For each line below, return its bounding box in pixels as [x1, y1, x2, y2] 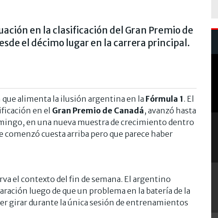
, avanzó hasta [144, 105, 196, 115]
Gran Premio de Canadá [52, 105, 144, 115]
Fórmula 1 [144, 93, 183, 104]
